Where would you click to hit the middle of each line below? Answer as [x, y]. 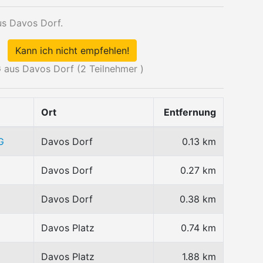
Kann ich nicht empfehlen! [72, 50]
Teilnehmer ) [115, 69]
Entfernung [190, 112]
